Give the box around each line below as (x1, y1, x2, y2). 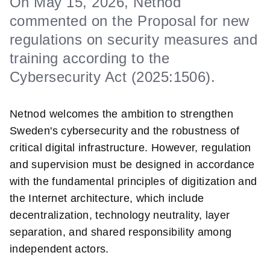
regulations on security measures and (10, 31, 258, 48)
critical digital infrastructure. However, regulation (10, 142, 251, 154)
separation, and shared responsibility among (10, 226, 232, 239)
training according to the (10, 50, 169, 66)
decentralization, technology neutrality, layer (10, 209, 230, 222)
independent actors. (10, 243, 109, 256)
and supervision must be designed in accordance (10, 159, 255, 171)
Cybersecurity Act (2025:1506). (10, 69, 216, 85)
